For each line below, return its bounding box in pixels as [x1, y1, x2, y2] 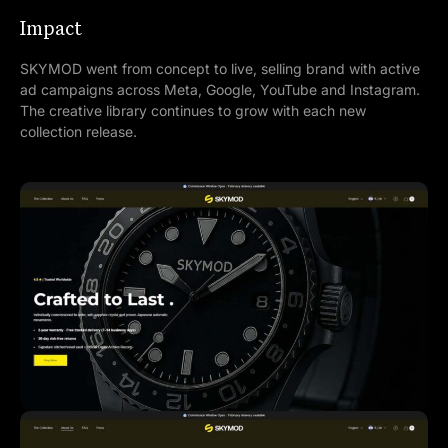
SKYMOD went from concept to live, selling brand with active [20, 59, 420, 77]
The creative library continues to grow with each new [20, 101, 366, 119]
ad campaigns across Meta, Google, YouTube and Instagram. [20, 80, 420, 98]
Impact [20, 20, 82, 39]
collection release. [20, 122, 137, 140]
